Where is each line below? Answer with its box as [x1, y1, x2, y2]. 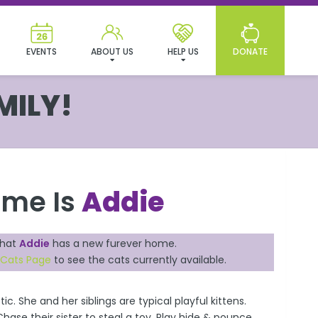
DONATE [233, 45, 268, 57]
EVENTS [26, 45, 57, 57]
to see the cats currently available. [51, 253, 227, 268]
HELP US [168, 45, 199, 57]
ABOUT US [91, 45, 133, 57]
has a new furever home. [50, 236, 177, 251]
